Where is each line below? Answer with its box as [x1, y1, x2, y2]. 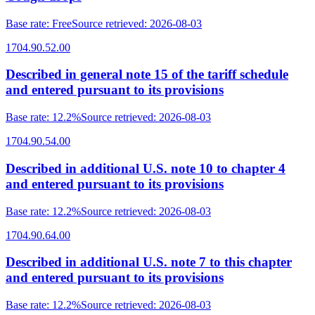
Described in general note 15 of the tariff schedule [6, 67, 288, 82]
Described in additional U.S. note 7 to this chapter [6, 255, 292, 270]
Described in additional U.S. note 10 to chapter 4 [6, 160, 285, 176]
